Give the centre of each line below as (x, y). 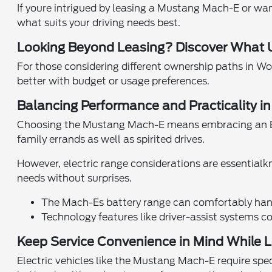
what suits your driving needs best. (99, 22)
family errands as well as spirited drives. (111, 139)
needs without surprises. (75, 178)
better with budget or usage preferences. (114, 81)
